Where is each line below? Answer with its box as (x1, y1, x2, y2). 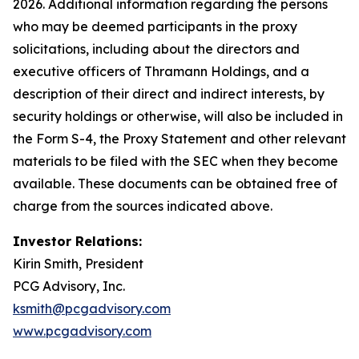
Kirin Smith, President (13, 256, 143, 272)
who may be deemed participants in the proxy (13, 18, 297, 34)
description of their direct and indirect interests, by (13, 86, 325, 102)
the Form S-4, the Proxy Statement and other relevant (13, 131, 346, 147)
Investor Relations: (13, 233, 142, 249)
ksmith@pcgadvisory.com (13, 301, 171, 317)
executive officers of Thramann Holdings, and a (13, 63, 309, 79)
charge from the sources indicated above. (13, 198, 272, 214)
